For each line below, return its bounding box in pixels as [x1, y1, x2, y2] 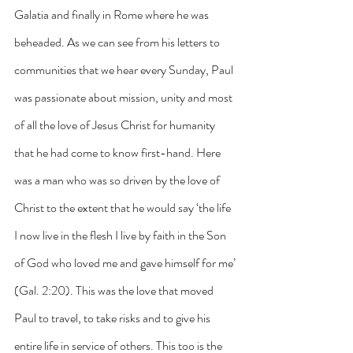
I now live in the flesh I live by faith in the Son [14, 225, 229, 244]
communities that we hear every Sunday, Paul [14, 60, 236, 79]
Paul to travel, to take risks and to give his [14, 308, 213, 327]
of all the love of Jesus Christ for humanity [14, 115, 217, 134]
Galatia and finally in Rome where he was [14, 5, 211, 24]
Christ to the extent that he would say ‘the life [14, 198, 233, 217]
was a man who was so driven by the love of [14, 170, 222, 189]
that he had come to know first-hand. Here [14, 143, 223, 162]
